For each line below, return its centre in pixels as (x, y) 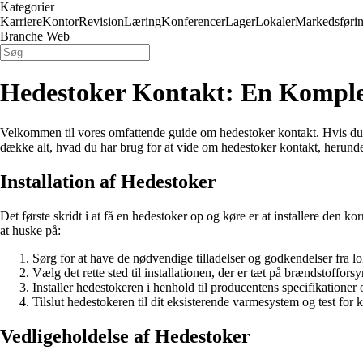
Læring (143, 21)
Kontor (60, 21)
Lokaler (275, 21)
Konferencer (193, 21)
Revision (101, 21)
